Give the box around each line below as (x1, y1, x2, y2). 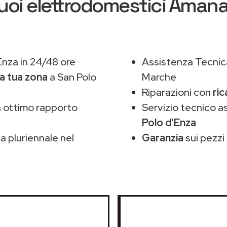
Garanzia (142, 131, 183, 144)
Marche (142, 70, 176, 84)
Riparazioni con (142, 86, 213, 99)
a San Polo (48, 70, 96, 84)
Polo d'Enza (142, 116, 196, 129)
